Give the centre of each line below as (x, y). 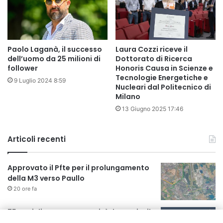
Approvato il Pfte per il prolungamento (78, 167)
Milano (128, 96)
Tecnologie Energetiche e (162, 77)
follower (23, 68)
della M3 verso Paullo (46, 178)
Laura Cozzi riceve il (152, 49)
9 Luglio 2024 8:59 (40, 80)
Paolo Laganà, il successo (55, 49)
